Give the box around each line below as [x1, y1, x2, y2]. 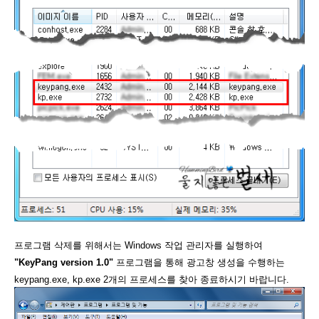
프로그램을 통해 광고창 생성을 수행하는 [113, 257, 285, 268]
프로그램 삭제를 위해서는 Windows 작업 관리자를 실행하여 [14, 240, 263, 251]
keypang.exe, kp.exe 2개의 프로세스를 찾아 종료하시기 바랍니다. [14, 274, 289, 285]
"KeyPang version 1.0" [14, 257, 113, 268]
